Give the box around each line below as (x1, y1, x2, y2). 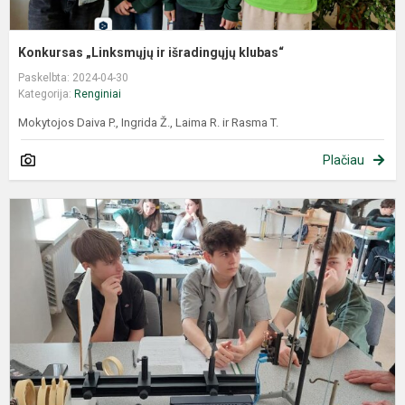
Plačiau (323, 152, 364, 167)
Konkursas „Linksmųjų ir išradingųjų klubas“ (18, 44, 284, 60)
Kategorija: (18, 87, 74, 100)
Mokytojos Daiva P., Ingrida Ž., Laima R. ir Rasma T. (18, 115, 278, 129)
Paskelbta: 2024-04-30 (18, 71, 128, 84)
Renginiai (74, 87, 121, 100)
